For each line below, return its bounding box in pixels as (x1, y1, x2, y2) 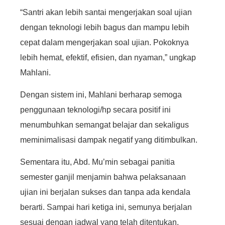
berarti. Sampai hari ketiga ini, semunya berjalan (20, 203, 192, 212)
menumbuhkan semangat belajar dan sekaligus (20, 120, 189, 129)
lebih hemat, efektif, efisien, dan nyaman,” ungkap (20, 53, 196, 62)
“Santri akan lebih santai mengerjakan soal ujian (20, 8, 192, 17)
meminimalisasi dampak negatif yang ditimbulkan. (20, 135, 197, 144)
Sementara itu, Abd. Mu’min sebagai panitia (20, 158, 175, 167)
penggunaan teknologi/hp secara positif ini (20, 105, 171, 114)
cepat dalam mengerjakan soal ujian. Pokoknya (20, 38, 189, 47)
